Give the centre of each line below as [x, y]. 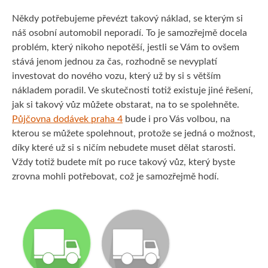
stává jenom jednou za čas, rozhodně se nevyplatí [115, 62]
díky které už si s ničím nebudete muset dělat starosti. [124, 148]
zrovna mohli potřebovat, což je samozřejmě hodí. [115, 177]
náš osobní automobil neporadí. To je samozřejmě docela [130, 33]
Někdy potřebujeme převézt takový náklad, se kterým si [127, 19]
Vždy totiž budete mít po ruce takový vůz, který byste [124, 162]
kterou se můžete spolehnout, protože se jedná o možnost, [134, 134]
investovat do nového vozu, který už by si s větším [116, 76]
